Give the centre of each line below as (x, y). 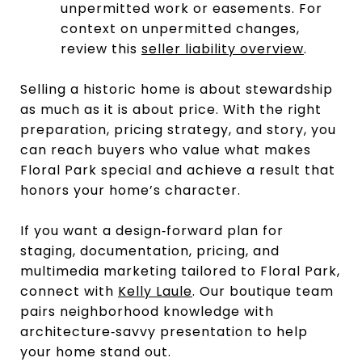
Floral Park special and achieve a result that (178, 170)
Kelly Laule (155, 291)
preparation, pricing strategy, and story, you (178, 129)
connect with (69, 291)
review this (101, 48)
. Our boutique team (263, 291)
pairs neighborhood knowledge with (147, 311)
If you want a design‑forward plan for (152, 230)
